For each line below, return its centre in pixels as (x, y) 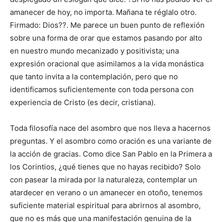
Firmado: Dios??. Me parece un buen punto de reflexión (107, 25)
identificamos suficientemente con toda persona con (102, 90)
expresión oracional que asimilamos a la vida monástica (107, 64)
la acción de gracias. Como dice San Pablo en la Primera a (111, 154)
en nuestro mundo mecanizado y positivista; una (94, 51)
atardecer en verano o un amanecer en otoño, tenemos (106, 193)
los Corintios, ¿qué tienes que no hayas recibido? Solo (105, 167)
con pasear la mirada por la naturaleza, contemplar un (104, 180)
